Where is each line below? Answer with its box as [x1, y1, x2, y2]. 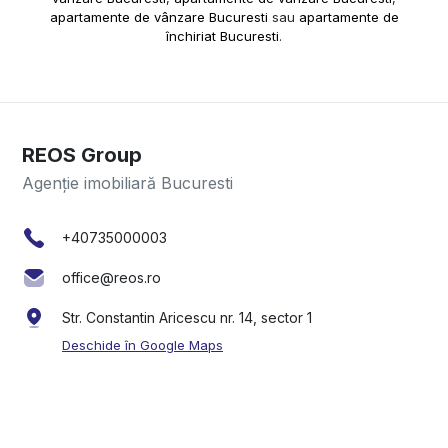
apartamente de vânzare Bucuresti [49, 8, 268, 25]
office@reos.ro [62, 268, 161, 286]
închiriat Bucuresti [166, 27, 279, 44]
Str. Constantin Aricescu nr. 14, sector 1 [62, 309, 312, 327]
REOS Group [22, 142, 142, 167]
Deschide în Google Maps [62, 337, 223, 354]
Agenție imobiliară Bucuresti [22, 172, 233, 193]
